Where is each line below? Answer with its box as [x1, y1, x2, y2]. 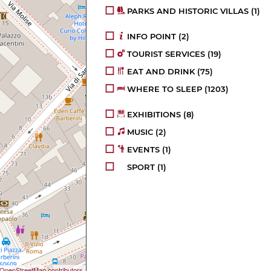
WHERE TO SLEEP [127, 83, 203, 94]
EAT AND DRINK [127, 66, 195, 76]
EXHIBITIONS [127, 109, 181, 119]
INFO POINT [127, 31, 177, 41]
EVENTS [127, 144, 160, 154]
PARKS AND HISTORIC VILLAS [127, 5, 249, 16]
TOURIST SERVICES [127, 48, 206, 59]
